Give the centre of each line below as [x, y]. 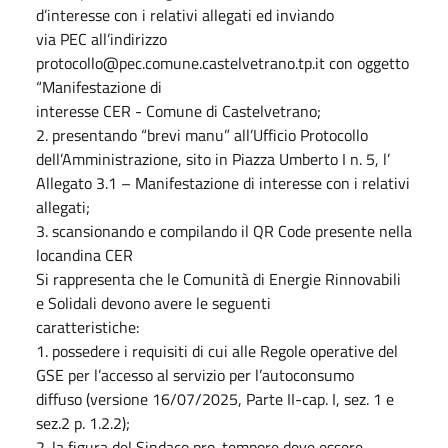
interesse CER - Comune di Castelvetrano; [178, 111]
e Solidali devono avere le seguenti [153, 303]
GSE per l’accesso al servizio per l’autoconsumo [195, 375]
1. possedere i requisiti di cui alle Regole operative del [217, 351]
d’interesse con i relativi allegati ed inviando [185, 15]
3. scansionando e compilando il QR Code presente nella [224, 231]
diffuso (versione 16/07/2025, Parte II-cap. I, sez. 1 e [215, 399]
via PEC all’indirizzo [101, 39]
